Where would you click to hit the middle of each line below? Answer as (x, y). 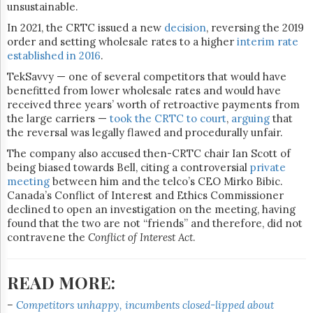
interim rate (268, 42)
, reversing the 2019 (255, 28)
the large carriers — (58, 118)
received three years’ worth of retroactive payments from (153, 104)
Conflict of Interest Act (140, 237)
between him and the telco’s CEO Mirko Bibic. (166, 181)
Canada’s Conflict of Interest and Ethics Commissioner (145, 195)
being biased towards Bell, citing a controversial (129, 167)
